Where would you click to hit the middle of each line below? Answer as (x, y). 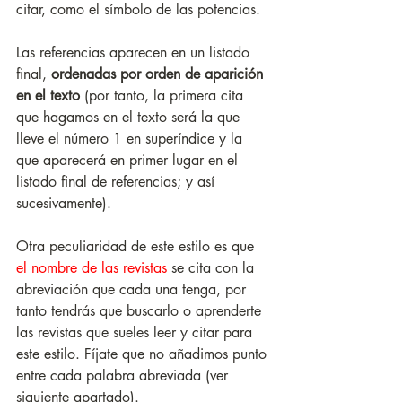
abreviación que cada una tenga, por (133, 290)
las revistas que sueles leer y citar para (136, 333)
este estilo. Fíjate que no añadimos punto (144, 354)
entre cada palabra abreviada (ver (124, 376)
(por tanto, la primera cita (164, 96)
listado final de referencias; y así (118, 182)
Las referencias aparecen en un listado (135, 53)
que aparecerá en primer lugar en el (129, 161)
